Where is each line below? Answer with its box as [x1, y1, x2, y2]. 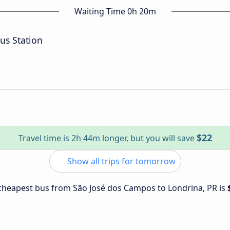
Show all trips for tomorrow [65, 156, 176, 167]
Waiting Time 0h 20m [74, 6, 156, 17]
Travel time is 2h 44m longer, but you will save [18, 132, 197, 144]
